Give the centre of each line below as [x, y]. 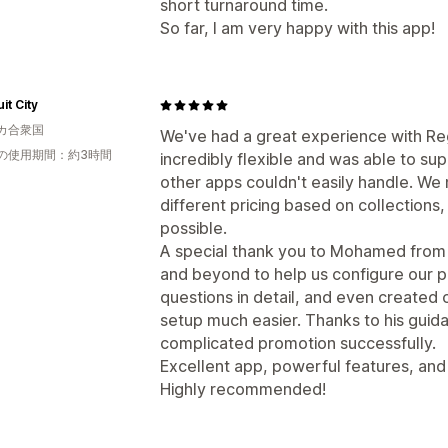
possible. [193, 228]
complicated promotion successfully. [298, 343]
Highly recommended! [243, 389]
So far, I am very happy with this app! [297, 28]
